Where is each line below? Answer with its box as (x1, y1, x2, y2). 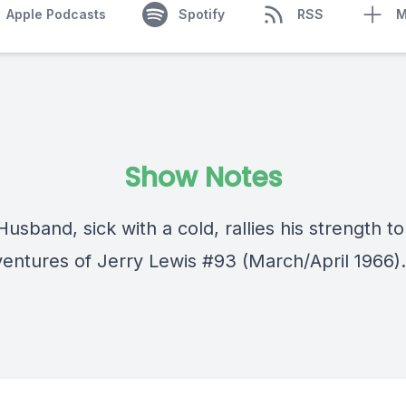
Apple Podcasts (5, 6, 106, 22)
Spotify (178, 6, 225, 22)
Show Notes (124, 159, 282, 197)
